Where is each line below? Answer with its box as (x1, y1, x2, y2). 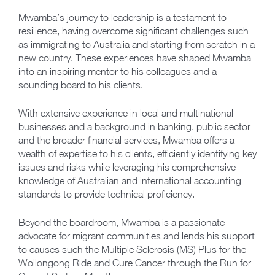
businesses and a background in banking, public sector (18, 121, 250, 133)
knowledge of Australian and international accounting (18, 175, 241, 187)
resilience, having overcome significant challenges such (18, 25, 249, 37)
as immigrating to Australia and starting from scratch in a (18, 39, 255, 50)
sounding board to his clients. (18, 79, 143, 91)
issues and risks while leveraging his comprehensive (18, 161, 236, 173)
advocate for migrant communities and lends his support (18, 230, 255, 242)
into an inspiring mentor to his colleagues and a (18, 66, 217, 77)
